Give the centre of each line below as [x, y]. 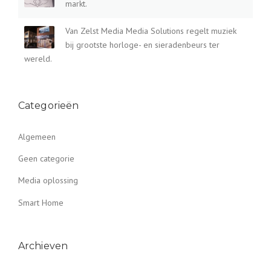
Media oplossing [48, 181]
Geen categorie [46, 158]
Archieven [43, 246]
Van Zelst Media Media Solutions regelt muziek [151, 31]
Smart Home [41, 202]
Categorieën [49, 105]
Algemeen [37, 136]
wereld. [38, 58]
